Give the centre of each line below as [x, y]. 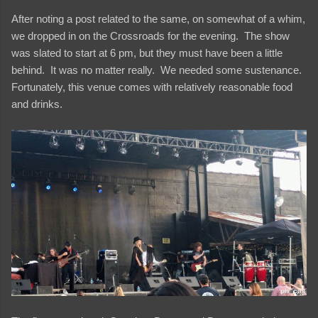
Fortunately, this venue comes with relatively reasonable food [152, 87]
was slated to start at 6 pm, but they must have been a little [147, 53]
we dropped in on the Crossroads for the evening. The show [150, 35]
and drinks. [37, 104]
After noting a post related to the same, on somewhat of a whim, [158, 18]
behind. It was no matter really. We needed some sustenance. [158, 70]
